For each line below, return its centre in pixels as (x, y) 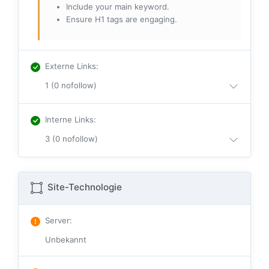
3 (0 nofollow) (71, 139)
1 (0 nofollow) (71, 86)
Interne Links (69, 120)
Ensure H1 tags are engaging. (122, 20)
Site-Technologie (83, 187)
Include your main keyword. (118, 7)
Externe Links (71, 66)
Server (57, 221)
